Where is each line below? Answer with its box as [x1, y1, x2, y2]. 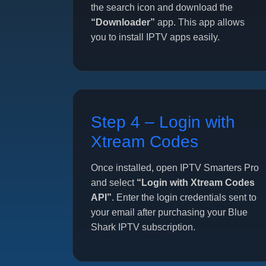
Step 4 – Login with [91, 113, 235, 132]
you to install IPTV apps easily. [91, 32, 220, 42]
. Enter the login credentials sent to [112, 192, 256, 203]
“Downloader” [91, 17, 155, 27]
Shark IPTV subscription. [91, 222, 195, 233]
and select [91, 178, 137, 188]
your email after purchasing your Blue [91, 207, 248, 218]
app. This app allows [155, 17, 245, 27]
